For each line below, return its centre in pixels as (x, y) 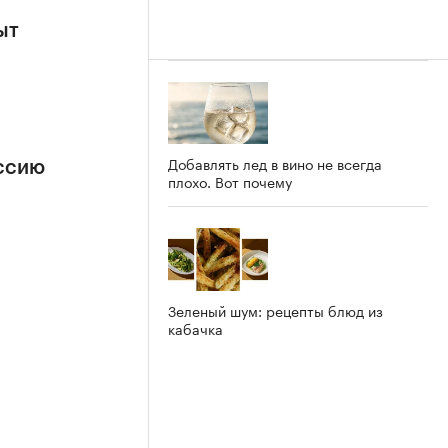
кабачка (195, 328)
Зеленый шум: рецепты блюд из (275, 310)
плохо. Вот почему (230, 181)
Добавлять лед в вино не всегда (275, 163)
